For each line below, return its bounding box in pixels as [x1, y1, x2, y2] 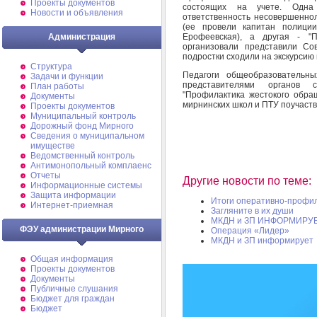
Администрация [48, 32, 115, 42]
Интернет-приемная [30, 200, 113, 210]
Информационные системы [30, 180, 142, 190]
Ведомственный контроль [30, 151, 134, 161]
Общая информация [30, 254, 113, 264]
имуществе [30, 141, 75, 151]
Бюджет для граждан [30, 294, 115, 304]
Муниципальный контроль [30, 111, 136, 121]
